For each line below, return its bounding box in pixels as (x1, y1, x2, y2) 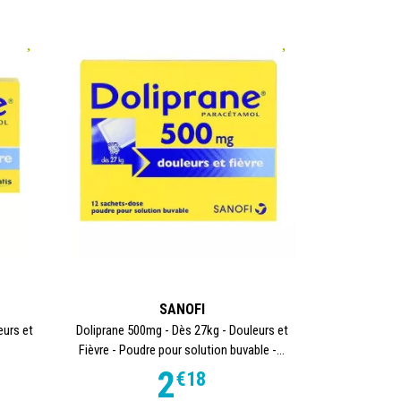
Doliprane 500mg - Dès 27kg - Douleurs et (75, 321, 288, 338)
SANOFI (158, 300, 205, 318)
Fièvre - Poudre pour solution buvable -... (79, 341, 286, 358)
